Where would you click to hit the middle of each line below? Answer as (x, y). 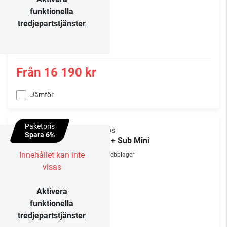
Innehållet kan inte (52, 155)
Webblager (120, 155)
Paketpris (40, 126)
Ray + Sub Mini (122, 141)
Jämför (42, 95)
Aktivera (52, 191)
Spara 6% (40, 135)
